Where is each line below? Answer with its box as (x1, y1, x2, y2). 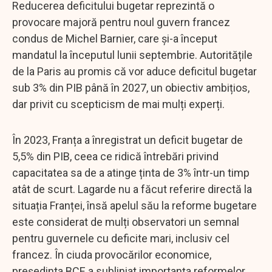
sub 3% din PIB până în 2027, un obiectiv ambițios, (12, 81, 250, 94)
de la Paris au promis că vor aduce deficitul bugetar (12, 64, 257, 78)
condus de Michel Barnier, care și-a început (12, 32, 217, 45)
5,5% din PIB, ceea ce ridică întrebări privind (12, 149, 219, 163)
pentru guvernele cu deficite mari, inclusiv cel (12, 231, 229, 245)
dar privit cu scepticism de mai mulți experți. (12, 97, 225, 110)
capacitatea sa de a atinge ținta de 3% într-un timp (12, 166, 250, 179)
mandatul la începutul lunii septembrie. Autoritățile (12, 48, 253, 61)
